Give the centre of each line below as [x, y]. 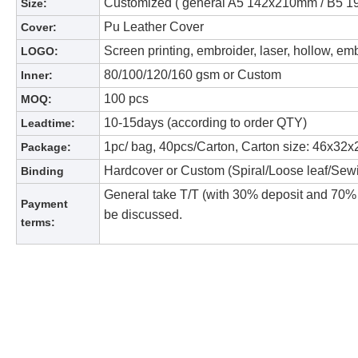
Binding [42, 171]
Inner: [37, 76]
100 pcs [126, 99]
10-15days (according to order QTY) [205, 123]
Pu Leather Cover [154, 27]
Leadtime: [48, 123]
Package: [46, 147]
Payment [44, 204]
